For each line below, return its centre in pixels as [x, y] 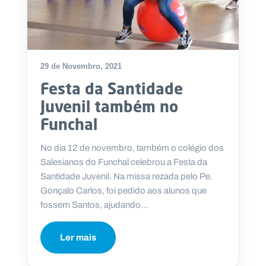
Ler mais [78, 237]
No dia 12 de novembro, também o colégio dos [132, 148]
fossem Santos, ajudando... [94, 205]
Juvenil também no [109, 106]
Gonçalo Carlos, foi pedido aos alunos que [123, 190]
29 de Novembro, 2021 [81, 66]
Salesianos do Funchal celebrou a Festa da [124, 162]
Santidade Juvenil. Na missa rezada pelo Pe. [126, 176]
